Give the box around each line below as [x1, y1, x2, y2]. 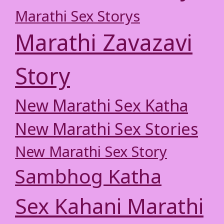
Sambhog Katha [15, 165, 161, 191]
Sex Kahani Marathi [15, 194, 203, 222]
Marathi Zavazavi [15, 30, 192, 60]
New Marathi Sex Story [15, 143, 167, 163]
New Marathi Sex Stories [15, 120, 198, 141]
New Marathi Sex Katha [15, 96, 188, 118]
